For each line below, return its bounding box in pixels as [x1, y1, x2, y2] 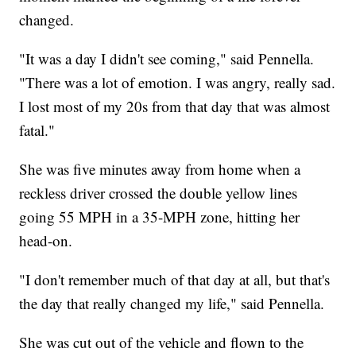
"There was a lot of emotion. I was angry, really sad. [19, 72, 336, 93]
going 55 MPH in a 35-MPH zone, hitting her [19, 207, 300, 227]
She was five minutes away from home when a [19, 159, 301, 180]
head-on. [19, 230, 73, 251]
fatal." [19, 120, 56, 141]
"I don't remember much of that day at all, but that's [19, 269, 331, 290]
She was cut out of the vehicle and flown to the [19, 332, 304, 353]
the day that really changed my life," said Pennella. [19, 293, 325, 314]
